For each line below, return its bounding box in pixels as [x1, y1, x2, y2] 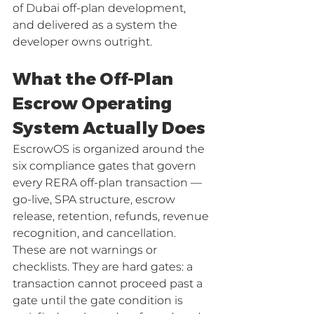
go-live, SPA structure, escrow [13, 194, 178, 205]
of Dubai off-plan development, [13, 3, 189, 14]
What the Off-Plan [13, 68, 177, 90]
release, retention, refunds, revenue [13, 211, 212, 222]
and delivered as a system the [13, 20, 180, 31]
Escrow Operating [13, 93, 175, 115]
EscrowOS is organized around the [13, 144, 207, 155]
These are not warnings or [13, 245, 160, 256]
